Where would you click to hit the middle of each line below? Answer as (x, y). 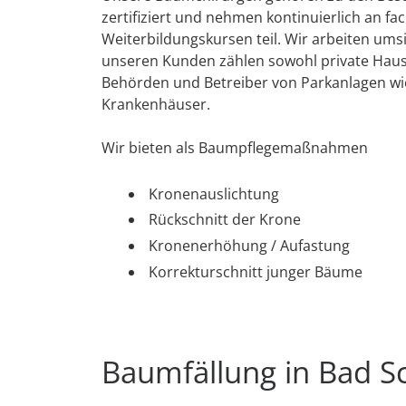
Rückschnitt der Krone (225, 220)
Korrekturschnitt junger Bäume (256, 271)
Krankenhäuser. (156, 105)
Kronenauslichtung (214, 193)
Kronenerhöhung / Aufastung (249, 246)
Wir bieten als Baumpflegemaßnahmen (235, 148)
